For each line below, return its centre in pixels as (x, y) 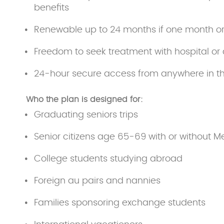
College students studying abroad (108, 159)
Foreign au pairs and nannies (97, 181)
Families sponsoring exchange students (120, 203)
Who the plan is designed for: (84, 99)
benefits (51, 8)
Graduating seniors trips (86, 115)
